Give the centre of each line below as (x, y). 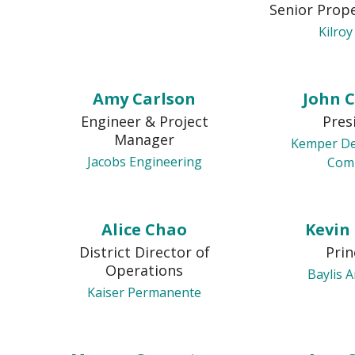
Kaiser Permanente (145, 292)
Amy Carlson (145, 99)
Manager (145, 139)
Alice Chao (145, 229)
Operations (145, 270)
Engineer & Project (144, 121)
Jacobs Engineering (144, 162)
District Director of (144, 252)
